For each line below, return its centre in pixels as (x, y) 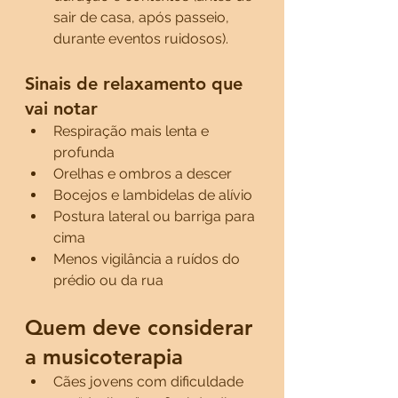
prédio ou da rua (108, 280)
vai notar (61, 108)
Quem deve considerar (142, 327)
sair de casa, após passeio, (143, 17)
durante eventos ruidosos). (141, 39)
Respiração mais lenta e (133, 131)
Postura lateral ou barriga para (156, 216)
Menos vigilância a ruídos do (148, 259)
